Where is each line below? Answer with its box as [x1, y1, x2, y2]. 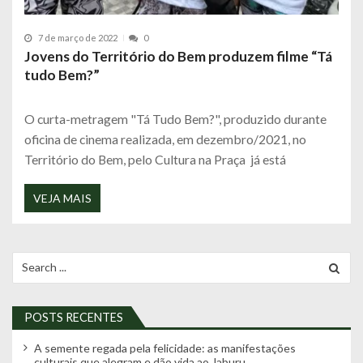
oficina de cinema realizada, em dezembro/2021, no [24, 131, 306, 147]
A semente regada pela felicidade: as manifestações [33, 341, 296, 356]
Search [11, 250, 46, 265]
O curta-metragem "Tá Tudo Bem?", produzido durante [24, 111, 327, 127]
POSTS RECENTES [24, 310, 123, 325]
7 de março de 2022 [38, 32, 117, 44]
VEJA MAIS [33, 190, 92, 205]
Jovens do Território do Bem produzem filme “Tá [24, 48, 332, 66]
